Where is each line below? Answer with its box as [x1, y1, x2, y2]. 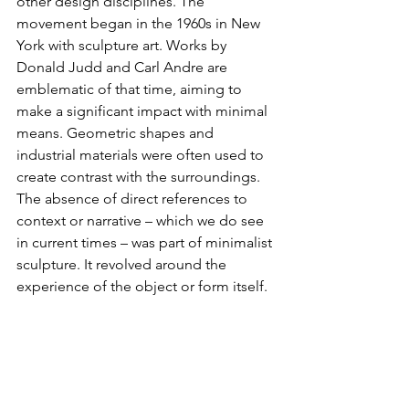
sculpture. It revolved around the [16, 256, 230, 274]
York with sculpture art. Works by [16, 37, 230, 55]
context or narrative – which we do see [16, 212, 267, 230]
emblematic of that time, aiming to [16, 80, 246, 99]
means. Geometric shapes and [16, 124, 217, 142]
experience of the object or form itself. [16, 278, 267, 296]
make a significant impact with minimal [16, 102, 271, 121]
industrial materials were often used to [16, 146, 267, 164]
